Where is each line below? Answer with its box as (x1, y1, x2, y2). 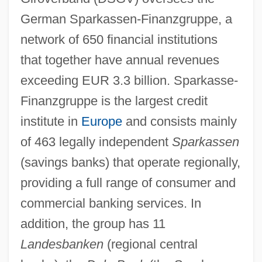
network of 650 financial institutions (20, 32, 218, 47)
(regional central (103, 236, 198, 251)
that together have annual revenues (20, 52, 219, 67)
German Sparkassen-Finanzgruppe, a (20, 11, 232, 26)
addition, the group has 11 (20, 216, 166, 231)
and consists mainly (122, 113, 237, 129)
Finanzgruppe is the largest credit (20, 93, 208, 108)
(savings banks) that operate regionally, (20, 154, 240, 170)
